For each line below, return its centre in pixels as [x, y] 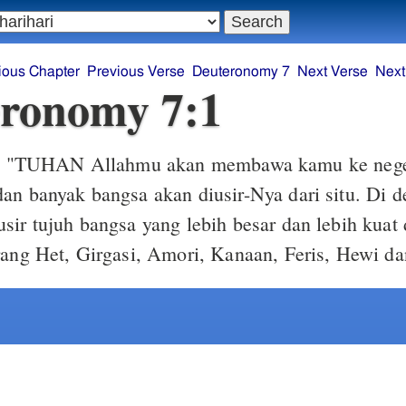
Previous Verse [135, 72]
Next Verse [332, 72]
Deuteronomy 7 [241, 72]
